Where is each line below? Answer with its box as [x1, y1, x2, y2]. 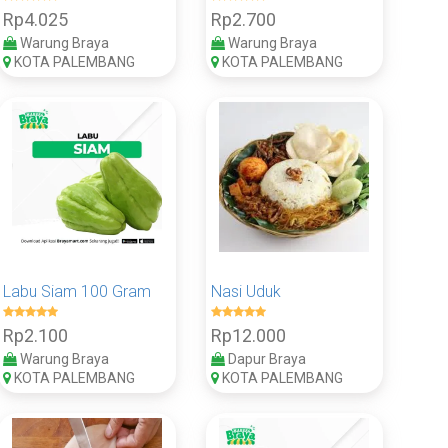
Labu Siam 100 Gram [3, 281, 152, 301]
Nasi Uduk [210, 281, 281, 301]
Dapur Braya [224, 350, 306, 367]
